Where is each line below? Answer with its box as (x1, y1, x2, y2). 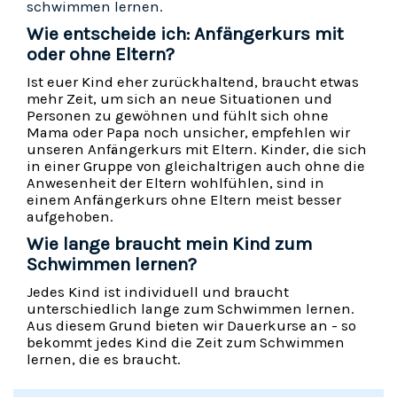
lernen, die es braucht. (27, 351, 181, 369)
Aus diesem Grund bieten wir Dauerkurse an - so (27, 317, 356, 335)
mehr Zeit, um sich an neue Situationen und (27, 90, 332, 108)
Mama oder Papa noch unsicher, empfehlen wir (27, 124, 350, 142)
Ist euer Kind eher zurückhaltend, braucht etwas (27, 74, 359, 91)
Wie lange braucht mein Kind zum (27, 233, 312, 255)
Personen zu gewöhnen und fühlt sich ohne (27, 107, 329, 125)
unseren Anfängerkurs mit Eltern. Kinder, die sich (27, 141, 367, 159)
